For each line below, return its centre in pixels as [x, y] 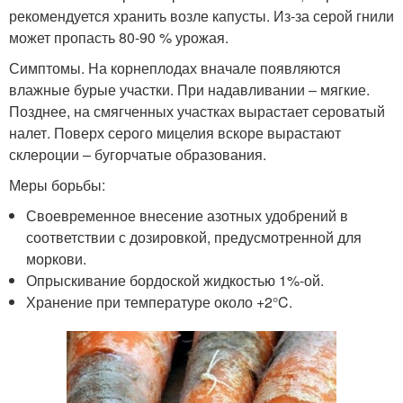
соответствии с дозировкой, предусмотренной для [194, 237]
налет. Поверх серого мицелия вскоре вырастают [175, 133]
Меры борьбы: [57, 185]
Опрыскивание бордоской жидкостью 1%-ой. [175, 281]
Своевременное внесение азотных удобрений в [188, 216]
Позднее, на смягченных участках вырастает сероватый [197, 112]
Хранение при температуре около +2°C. [160, 302]
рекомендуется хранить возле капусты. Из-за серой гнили [201, 16]
